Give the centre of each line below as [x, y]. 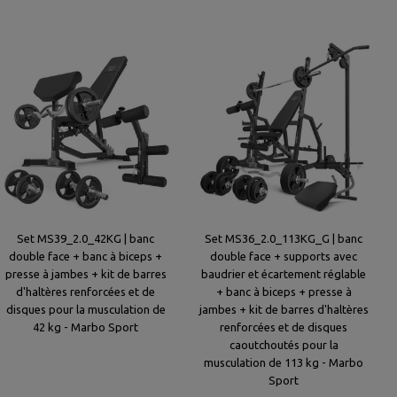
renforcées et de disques [284, 327]
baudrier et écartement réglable [284, 274]
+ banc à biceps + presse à [284, 292]
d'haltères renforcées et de [86, 292]
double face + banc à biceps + [86, 256]
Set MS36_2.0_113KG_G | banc [284, 238]
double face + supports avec [284, 256]
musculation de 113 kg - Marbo [284, 362]
